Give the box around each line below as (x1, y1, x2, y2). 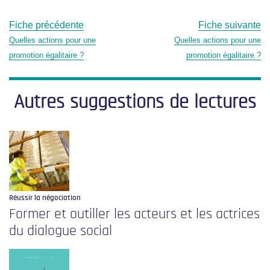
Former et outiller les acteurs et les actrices (9, 207, 260, 222)
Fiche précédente (9, 20, 84, 31)
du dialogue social (9, 224, 112, 239)
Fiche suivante (198, 20, 261, 31)
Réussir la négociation (9, 194, 81, 202)
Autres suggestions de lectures (14, 92, 256, 112)
